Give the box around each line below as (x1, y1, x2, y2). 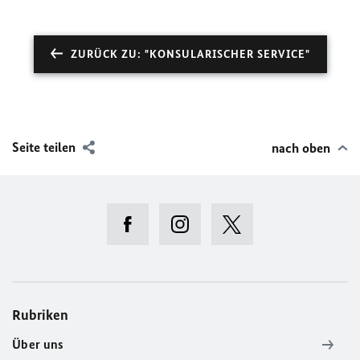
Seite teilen (12, 139, 76, 155)
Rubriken (12, 306, 68, 324)
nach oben (272, 140, 330, 156)
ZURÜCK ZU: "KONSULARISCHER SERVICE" (70, 47, 310, 61)
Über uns (12, 337, 64, 352)
